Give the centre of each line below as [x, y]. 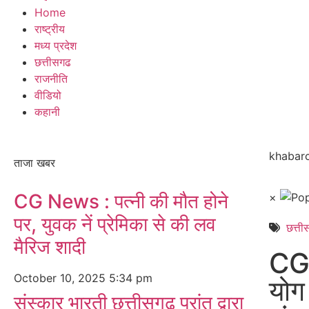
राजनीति [51, 79]
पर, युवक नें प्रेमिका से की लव [115, 224]
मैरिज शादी [50, 247]
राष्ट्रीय [50, 29]
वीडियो [48, 95]
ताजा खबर [34, 163]
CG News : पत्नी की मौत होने [121, 201]
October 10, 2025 [61, 278]
